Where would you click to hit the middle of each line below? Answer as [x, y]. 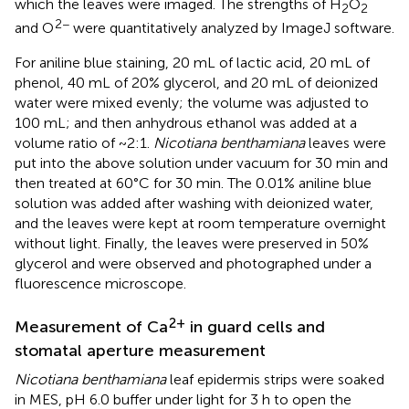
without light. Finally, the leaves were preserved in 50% [192, 243]
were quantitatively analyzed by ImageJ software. [232, 28]
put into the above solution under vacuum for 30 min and [201, 163]
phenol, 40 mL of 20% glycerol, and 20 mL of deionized [196, 83]
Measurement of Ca [91, 327]
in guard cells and [255, 327]
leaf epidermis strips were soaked [275, 379]
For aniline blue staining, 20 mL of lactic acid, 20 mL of [192, 63]
